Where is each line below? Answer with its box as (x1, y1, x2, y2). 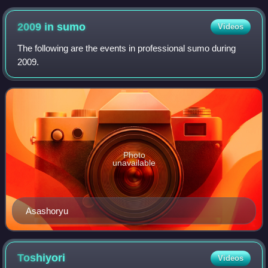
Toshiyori (17, 252, 66, 264)
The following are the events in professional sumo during (17, 43, 236, 54)
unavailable (112, 158, 156, 168)
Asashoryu (26, 205, 68, 216)
